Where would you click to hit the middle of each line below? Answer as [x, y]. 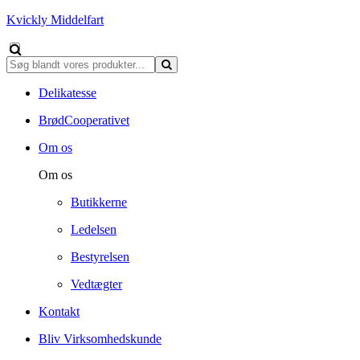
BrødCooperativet [84, 120]
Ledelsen [94, 229]
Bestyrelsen [100, 257]
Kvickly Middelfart [55, 20]
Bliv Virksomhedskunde [100, 339]
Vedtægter [96, 284]
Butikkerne [99, 202]
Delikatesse [67, 93]
